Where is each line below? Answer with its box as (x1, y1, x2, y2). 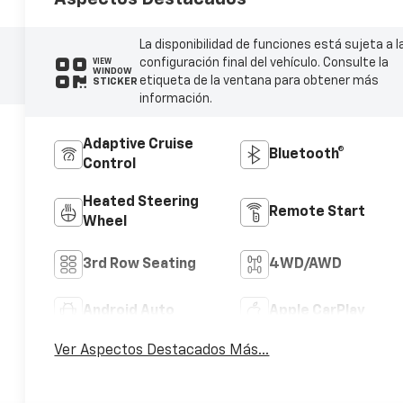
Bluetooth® (268, 147, 345, 162)
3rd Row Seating (83, 256, 197, 272)
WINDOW (92, 67, 132, 76)
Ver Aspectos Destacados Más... (54, 344, 270, 359)
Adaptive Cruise (83, 137, 194, 152)
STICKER (92, 76, 138, 87)
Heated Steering (83, 194, 200, 210)
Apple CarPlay (268, 303, 365, 318)
